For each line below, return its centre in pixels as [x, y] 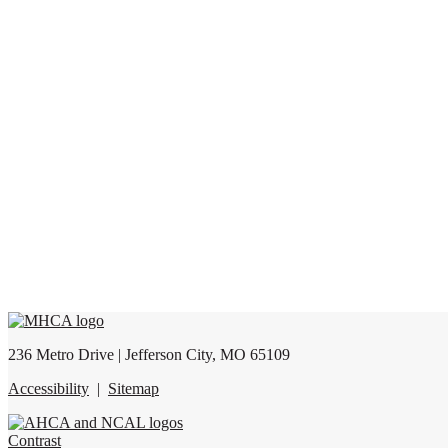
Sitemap [133, 388]
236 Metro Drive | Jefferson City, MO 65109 [149, 354]
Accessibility [48, 388]
